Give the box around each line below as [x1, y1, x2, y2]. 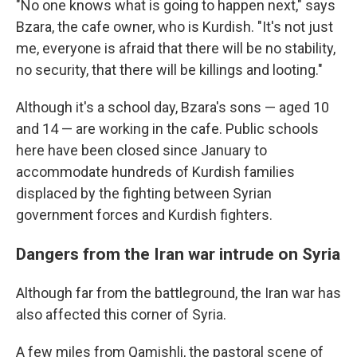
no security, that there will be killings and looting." [16, 61, 323, 78]
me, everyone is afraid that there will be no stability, [16, 40, 335, 57]
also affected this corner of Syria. [16, 306, 226, 323]
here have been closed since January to [16, 142, 267, 159]
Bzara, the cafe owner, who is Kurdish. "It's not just [16, 18, 333, 35]
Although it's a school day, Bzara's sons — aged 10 [16, 99, 329, 116]
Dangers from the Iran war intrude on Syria [16, 244, 340, 264]
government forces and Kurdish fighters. [16, 206, 273, 223]
